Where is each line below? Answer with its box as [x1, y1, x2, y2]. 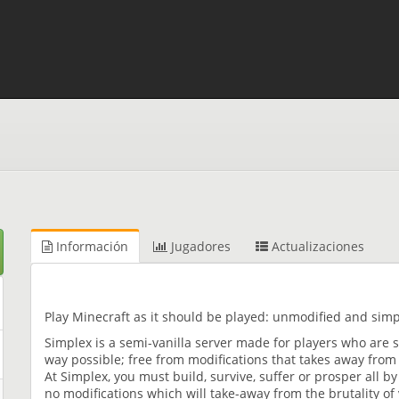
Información [53, 238, 128, 255]
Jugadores [167, 238, 231, 255]
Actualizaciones [268, 238, 364, 255]
